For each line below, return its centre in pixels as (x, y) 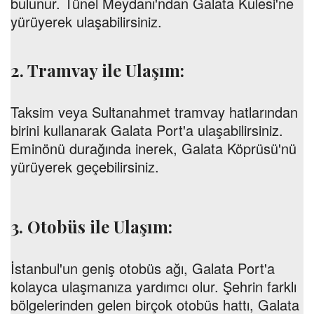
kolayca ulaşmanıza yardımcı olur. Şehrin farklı (153, 286)
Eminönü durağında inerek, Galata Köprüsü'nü (153, 148)
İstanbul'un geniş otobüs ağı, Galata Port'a (143, 268)
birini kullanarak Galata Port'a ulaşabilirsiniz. (147, 130)
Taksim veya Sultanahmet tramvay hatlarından (154, 112)
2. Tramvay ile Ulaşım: (97, 70)
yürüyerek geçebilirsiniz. (85, 166)
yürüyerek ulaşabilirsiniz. (86, 21)
